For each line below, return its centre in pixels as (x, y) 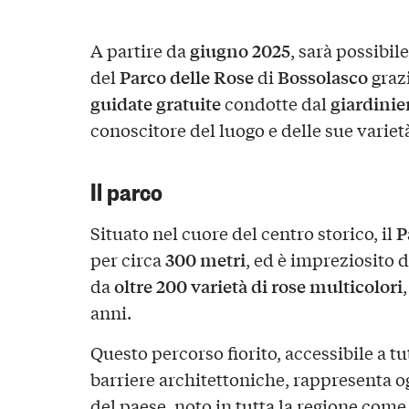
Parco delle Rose (186, 77)
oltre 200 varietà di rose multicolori (258, 285)
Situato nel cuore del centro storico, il (243, 232)
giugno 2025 (240, 51)
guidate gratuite (155, 104)
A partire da (140, 51)
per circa (127, 259)
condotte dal (273, 104)
